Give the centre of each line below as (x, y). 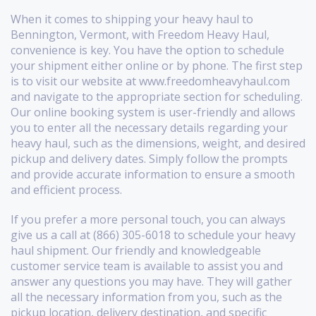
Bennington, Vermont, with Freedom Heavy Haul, (140, 34)
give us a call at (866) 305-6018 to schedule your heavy (153, 235)
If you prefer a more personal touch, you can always (148, 219)
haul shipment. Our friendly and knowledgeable (136, 250)
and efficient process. (66, 189)
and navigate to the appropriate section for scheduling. (157, 96)
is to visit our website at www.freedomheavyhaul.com (150, 81)
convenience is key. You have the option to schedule (147, 50)
